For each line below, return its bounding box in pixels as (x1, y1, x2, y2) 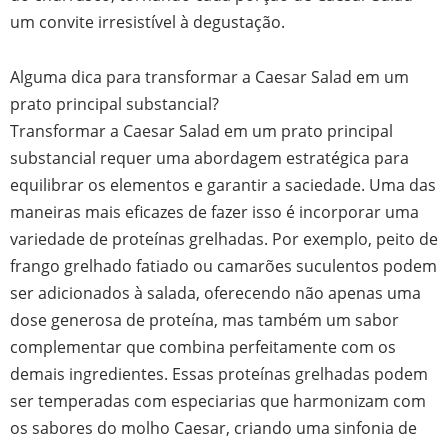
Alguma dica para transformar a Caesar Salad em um (10, 65, 409, 89)
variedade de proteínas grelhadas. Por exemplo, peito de (10, 227, 438, 251)
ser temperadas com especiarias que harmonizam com (10, 389, 426, 413)
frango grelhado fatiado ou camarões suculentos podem (10, 254, 437, 278)
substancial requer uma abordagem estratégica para (10, 146, 409, 170)
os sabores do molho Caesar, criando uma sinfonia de (10, 416, 417, 440)
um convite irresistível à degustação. (10, 9, 285, 33)
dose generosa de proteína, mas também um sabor (10, 308, 399, 332)
